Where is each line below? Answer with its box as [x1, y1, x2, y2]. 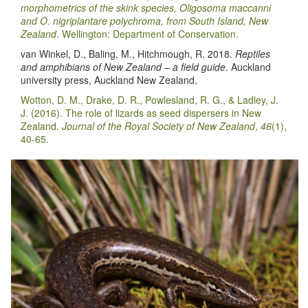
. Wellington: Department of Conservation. [56, 27, 239, 41]
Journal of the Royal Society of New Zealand [62, 119, 255, 133]
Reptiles [235, 47, 270, 61]
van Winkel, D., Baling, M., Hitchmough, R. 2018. [21, 47, 235, 61]
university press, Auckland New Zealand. [21, 73, 197, 87]
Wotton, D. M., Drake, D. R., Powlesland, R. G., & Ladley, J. [21, 93, 278, 107]
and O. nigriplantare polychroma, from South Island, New [21, 14, 268, 28]
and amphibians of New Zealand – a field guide [21, 60, 225, 74]
